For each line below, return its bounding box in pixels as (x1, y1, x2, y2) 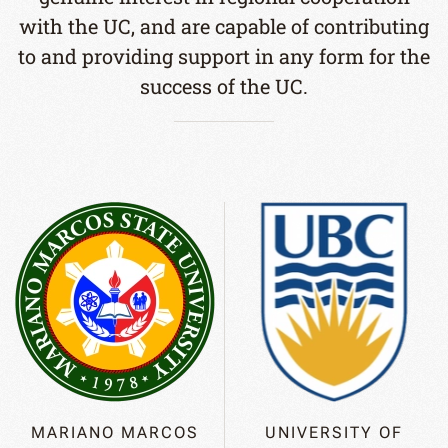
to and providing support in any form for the (18, 43, 430, 69)
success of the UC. (140, 73, 308, 99)
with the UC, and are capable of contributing (19, 13, 429, 39)
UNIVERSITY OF (264, 423, 403, 442)
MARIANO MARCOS (30, 423, 199, 442)
